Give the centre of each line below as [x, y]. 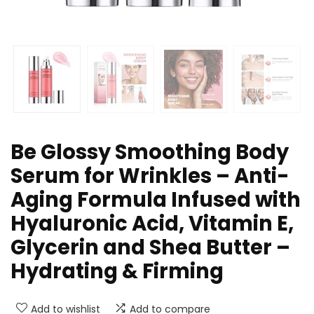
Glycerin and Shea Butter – [150, 248]
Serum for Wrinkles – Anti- [150, 176]
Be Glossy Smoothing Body [150, 152]
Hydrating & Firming [117, 272]
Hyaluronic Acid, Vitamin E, [152, 224]
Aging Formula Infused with [156, 200]
